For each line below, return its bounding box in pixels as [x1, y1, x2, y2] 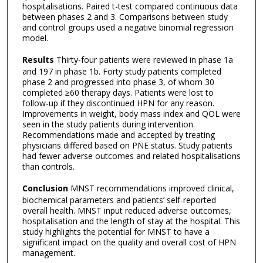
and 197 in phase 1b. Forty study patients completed [22, 65, 221, 77]
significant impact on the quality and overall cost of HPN [22, 236, 236, 248]
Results [22, 53, 54, 65]
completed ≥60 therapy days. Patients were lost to [22, 86, 214, 98]
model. [22, 32, 48, 44]
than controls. [22, 160, 75, 172]
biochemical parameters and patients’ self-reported [22, 194, 216, 205]
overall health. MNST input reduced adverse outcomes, [22, 204, 231, 216]
